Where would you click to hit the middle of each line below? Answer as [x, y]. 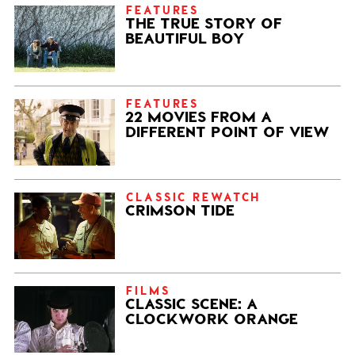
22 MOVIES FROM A [198, 116]
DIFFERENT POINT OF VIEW [227, 131]
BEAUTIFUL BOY [184, 37]
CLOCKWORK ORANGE [211, 318]
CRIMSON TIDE [179, 209]
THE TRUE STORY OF [203, 22]
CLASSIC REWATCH [194, 196]
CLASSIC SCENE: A [191, 303]
